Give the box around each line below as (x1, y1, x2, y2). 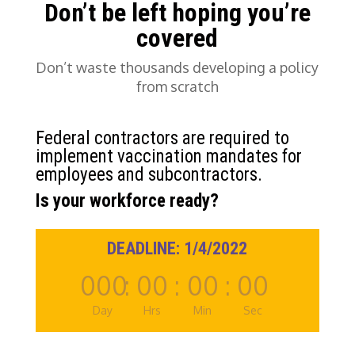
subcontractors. (147, 163, 262, 185)
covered (136, 22, 219, 53)
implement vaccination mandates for (35, 145, 302, 167)
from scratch (136, 77, 219, 95)
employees (35, 163, 117, 185)
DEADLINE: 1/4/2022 (107, 239, 248, 259)
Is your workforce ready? (35, 189, 219, 212)
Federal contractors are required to (35, 127, 289, 149)
